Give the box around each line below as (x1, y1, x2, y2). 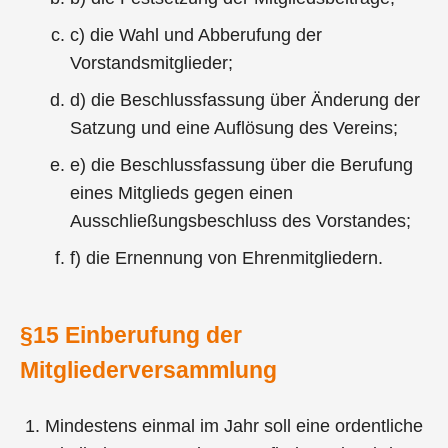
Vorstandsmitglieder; (70, 52, 234, 73)
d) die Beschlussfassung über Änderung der (70, 89, 421, 110)
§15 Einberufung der (20, 322, 242, 349)
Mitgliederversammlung (20, 357, 277, 384)
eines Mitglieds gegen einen (70, 182, 294, 203)
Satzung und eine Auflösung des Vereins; (70, 117, 399, 138)
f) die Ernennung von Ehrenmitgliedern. (70, 247, 384, 268)
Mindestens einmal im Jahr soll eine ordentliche (45, 415, 424, 436)
